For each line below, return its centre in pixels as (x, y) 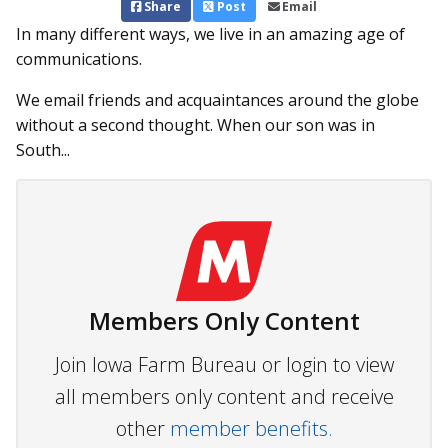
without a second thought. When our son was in (195, 125)
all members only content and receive (224, 397)
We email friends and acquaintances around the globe (217, 100)
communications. (79, 59)
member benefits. (251, 429)
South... (43, 150)
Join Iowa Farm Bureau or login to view (224, 365)
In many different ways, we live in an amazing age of (210, 34)
